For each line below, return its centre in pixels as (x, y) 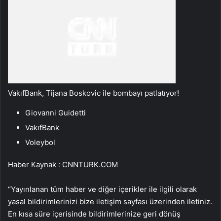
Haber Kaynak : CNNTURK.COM (63, 164)
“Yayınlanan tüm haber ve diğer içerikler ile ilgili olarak (102, 189)
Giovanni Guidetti (55, 112)
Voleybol (40, 142)
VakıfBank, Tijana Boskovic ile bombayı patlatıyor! (93, 93)
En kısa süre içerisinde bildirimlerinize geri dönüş (94, 214)
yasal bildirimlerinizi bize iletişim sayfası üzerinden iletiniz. (110, 201)
